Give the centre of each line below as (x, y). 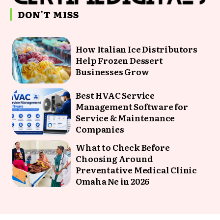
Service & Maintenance (125, 118)
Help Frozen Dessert (119, 60)
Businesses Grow (112, 72)
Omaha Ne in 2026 (113, 181)
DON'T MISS (48, 14)
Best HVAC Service (115, 95)
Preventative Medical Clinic (136, 169)
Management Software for (132, 107)
